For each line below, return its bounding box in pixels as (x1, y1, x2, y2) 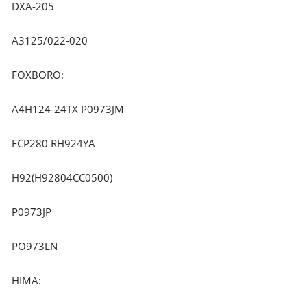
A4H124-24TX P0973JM (12, 101, 125, 116)
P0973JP (12, 204, 52, 219)
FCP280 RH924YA (12, 136, 96, 150)
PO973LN (12, 238, 58, 253)
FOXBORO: (12, 67, 64, 82)
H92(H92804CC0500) (12, 170, 113, 184)
